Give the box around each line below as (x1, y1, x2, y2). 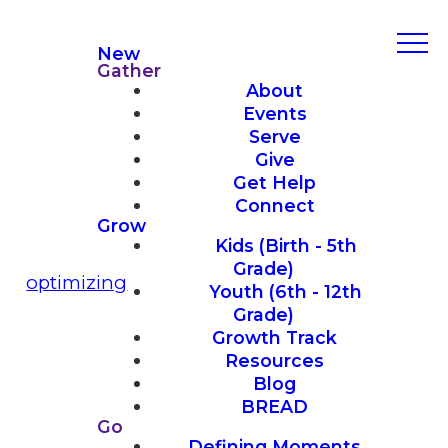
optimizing (26, 271, 128, 295)
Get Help (233, 171, 317, 193)
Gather (97, 59, 162, 81)
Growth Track (212, 326, 338, 348)
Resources (225, 349, 325, 371)
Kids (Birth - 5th (214, 234, 357, 256)
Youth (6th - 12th (209, 280, 363, 302)
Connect (234, 194, 315, 216)
